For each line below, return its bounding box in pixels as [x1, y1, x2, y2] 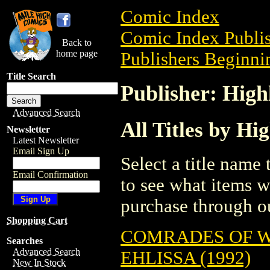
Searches [7, 236, 43, 246]
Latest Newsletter [13, 135, 79, 145]
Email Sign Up [13, 146, 69, 156]
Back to [62, 37, 92, 48]
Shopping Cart [7, 215, 67, 225]
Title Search [7, 71, 56, 81]
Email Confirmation [13, 169, 88, 180]
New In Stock [13, 257, 66, 268]
